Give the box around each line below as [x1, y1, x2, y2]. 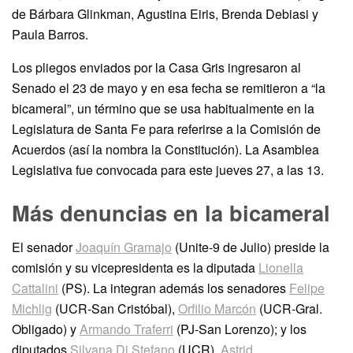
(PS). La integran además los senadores [58, 279, 289, 298]
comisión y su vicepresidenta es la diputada [12, 258, 258, 277]
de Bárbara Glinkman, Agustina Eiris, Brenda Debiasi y [12, 5, 318, 24]
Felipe [289, 279, 325, 298]
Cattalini [12, 279, 58, 298]
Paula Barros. [12, 25, 88, 44]
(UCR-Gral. [256, 299, 322, 318]
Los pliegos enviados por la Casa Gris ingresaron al [12, 58, 301, 77]
